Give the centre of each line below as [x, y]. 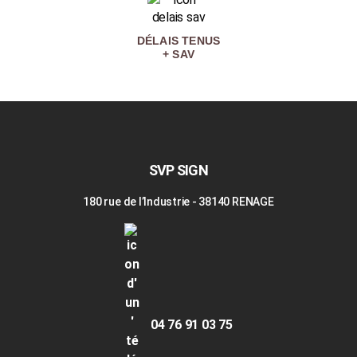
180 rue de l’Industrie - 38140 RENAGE [178, 201]
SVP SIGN [178, 170]
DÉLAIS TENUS [178, 40]
